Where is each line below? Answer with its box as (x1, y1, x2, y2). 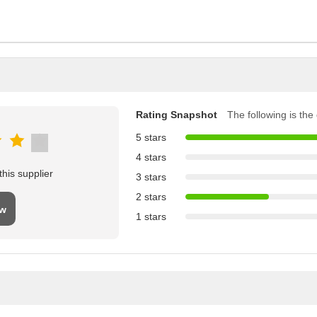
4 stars (136, 151, 166, 163)
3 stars (136, 171, 166, 183)
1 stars (136, 210, 166, 222)
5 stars (136, 131, 166, 143)
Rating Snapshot (136, 108, 217, 120)
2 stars (136, 190, 166, 202)
